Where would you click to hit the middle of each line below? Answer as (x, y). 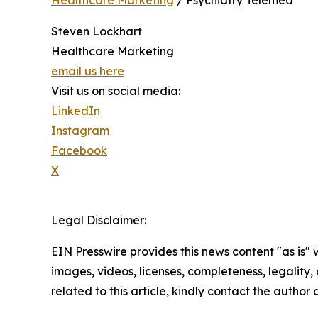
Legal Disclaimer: (99, 220)
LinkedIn (76, 111)
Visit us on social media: (116, 91)
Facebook (79, 150)
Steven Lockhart (97, 31)
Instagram (80, 131)
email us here (88, 71)
